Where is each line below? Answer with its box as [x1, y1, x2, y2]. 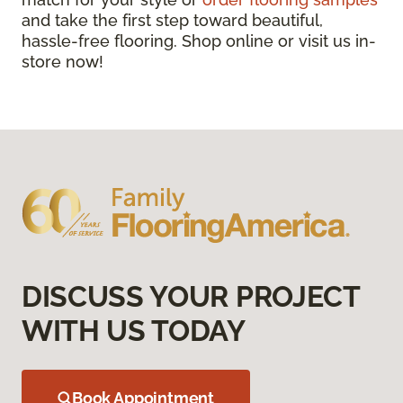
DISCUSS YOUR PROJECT [22, 280, 360, 314]
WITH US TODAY [22, 314, 246, 348]
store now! [22, 52, 103, 72]
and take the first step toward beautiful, [22, 11, 323, 31]
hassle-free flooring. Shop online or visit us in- [22, 31, 376, 51]
